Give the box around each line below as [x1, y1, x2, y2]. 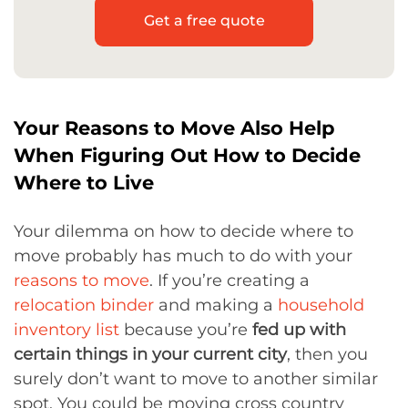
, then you [287, 344, 368, 364]
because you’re [119, 320, 252, 340]
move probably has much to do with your [14, 246, 352, 266]
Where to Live [14, 171, 154, 194]
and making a [154, 295, 278, 315]
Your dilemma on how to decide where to [14, 221, 353, 241]
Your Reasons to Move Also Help [14, 117, 334, 139]
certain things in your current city [14, 344, 287, 364]
